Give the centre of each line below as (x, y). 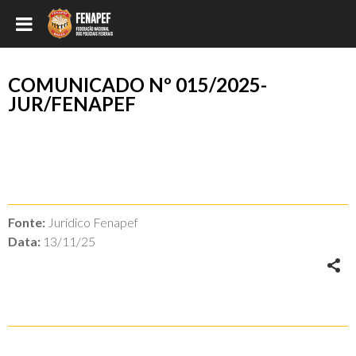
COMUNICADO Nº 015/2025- (137, 85)
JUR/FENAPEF (72, 104)
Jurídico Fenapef (92, 222)
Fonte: (27, 222)
